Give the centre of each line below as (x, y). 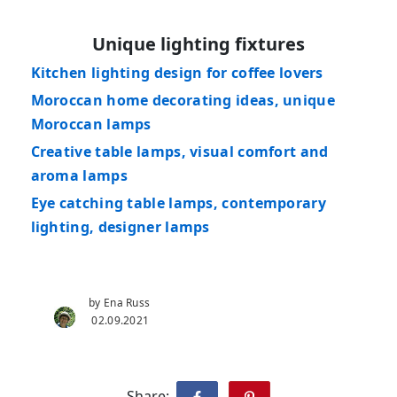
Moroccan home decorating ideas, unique (183, 101)
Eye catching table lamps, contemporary (178, 203)
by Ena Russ (121, 303)
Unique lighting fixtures (198, 44)
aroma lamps (79, 176)
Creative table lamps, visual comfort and (179, 152)
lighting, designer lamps (120, 227)
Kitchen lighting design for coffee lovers (177, 73)
